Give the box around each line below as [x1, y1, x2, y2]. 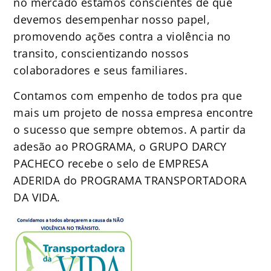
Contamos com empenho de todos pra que [13, 88, 243, 103]
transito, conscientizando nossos [13, 45, 189, 60]
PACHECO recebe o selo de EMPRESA [13, 156, 209, 171]
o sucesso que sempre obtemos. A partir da [13, 122, 246, 137]
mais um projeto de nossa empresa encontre [13, 105, 253, 120]
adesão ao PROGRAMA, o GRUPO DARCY [13, 139, 227, 154]
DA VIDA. [13, 190, 60, 205]
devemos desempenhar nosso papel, [13, 11, 211, 27]
